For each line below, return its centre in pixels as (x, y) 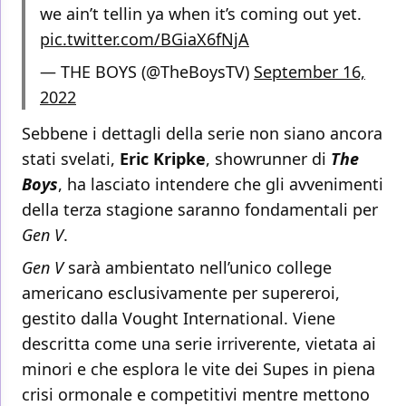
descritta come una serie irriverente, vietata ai (199, 344)
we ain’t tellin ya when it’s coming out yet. (201, 14)
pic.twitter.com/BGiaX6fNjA (145, 39)
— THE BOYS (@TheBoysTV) (147, 72)
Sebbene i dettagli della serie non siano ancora (202, 134)
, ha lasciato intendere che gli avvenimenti (221, 184)
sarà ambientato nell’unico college (198, 268)
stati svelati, (71, 159)
